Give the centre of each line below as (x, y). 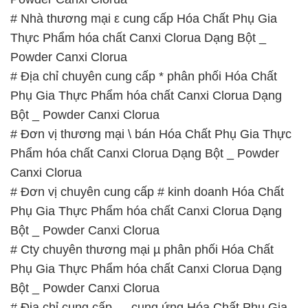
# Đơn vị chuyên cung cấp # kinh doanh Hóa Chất (147, 192)
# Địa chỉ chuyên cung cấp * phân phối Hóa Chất (144, 77)
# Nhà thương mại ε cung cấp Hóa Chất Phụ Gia (144, 19)
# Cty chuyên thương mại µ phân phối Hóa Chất (142, 250)
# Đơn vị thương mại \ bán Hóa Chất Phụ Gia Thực (151, 134)
